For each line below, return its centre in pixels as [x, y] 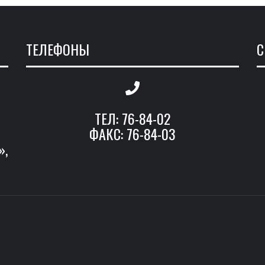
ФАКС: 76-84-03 [132, 134]
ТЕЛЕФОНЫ [58, 49]
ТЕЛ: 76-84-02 [132, 119]
